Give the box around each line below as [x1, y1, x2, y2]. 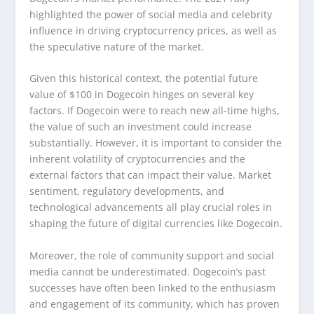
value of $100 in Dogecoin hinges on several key [29, 88, 254, 102]
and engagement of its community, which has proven [29, 296, 280, 310]
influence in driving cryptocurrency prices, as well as [29, 23, 278, 37]
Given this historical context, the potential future [29, 71, 259, 86]
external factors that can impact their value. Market [29, 168, 272, 182]
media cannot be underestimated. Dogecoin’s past [29, 264, 266, 278]
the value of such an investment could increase [29, 120, 252, 134]
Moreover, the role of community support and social [29, 248, 275, 262]
